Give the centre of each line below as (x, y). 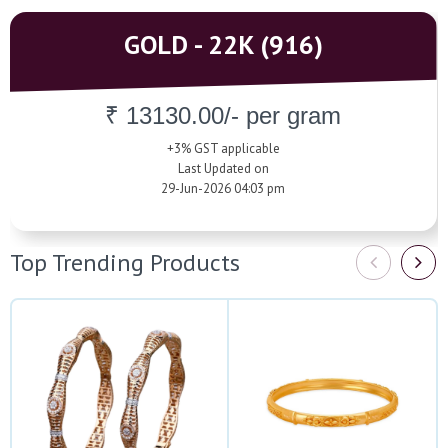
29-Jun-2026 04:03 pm (223, 188)
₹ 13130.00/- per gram (223, 115)
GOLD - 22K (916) (223, 44)
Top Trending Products (125, 262)
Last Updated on (223, 168)
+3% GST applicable (223, 148)
